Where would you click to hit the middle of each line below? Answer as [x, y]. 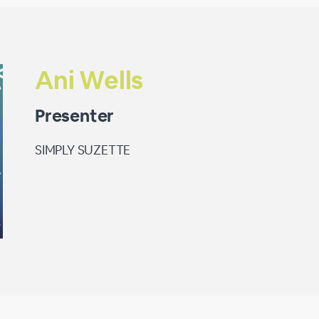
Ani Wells [89, 80]
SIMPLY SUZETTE [83, 150]
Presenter [75, 116]
